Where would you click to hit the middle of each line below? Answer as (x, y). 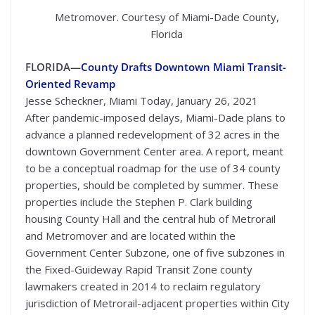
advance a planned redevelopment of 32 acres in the (153, 135)
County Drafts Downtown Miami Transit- (184, 67)
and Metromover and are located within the (130, 236)
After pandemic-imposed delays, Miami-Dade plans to (155, 118)
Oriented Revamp (70, 84)
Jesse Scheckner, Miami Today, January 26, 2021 (142, 101)
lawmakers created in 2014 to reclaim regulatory (143, 287)
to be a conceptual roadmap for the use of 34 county (153, 168)
